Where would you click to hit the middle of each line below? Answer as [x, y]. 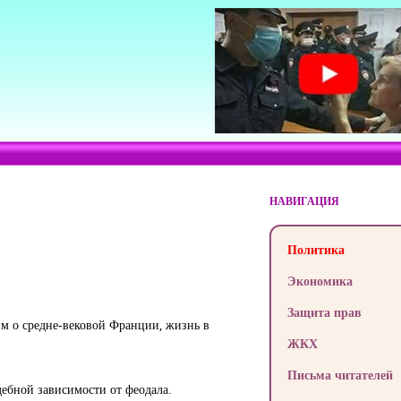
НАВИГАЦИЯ [304, 201]
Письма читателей [340, 375]
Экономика [320, 281]
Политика [316, 249]
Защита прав [324, 312]
